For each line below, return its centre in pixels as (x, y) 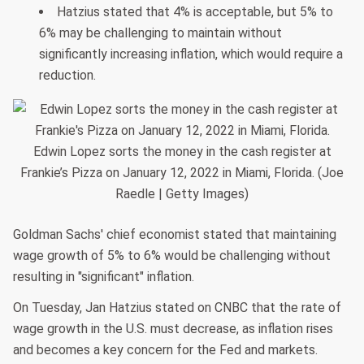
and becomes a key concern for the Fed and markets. (165, 349)
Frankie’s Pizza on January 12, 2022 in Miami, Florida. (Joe (182, 172)
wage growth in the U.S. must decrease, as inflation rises (173, 328)
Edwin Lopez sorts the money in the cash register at (182, 151)
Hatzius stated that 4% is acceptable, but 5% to (195, 11)
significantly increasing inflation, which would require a (191, 54)
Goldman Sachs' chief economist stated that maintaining (175, 234)
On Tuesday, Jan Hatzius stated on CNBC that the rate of (177, 307)
